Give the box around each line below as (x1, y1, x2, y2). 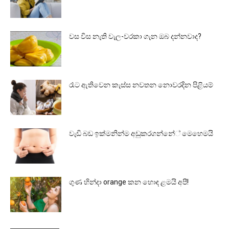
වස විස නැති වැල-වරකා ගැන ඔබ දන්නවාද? (69, 32, 201, 41)
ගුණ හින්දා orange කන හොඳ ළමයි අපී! (69, 178, 189, 187)
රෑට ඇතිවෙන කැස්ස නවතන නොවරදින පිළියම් (69, 81, 213, 89)
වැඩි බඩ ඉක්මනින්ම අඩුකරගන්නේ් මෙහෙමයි (69, 129, 213, 138)
